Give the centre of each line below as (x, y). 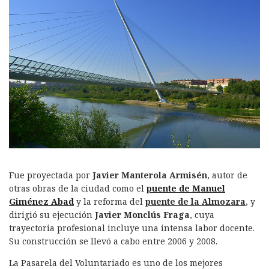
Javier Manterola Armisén (150, 175)
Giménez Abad (41, 201)
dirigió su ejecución (51, 215)
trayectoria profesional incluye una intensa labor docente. (132, 228)
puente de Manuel (186, 188)
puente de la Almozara (195, 201)
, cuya (202, 215)
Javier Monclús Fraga (141, 215)
